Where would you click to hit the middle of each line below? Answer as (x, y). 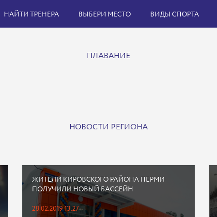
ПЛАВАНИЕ (108, 56)
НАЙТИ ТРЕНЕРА (31, 15)
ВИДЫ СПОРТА (175, 15)
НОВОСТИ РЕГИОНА (108, 127)
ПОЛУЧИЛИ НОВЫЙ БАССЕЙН (82, 189)
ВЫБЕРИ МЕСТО (105, 15)
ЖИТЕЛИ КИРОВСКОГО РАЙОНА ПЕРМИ (98, 180)
